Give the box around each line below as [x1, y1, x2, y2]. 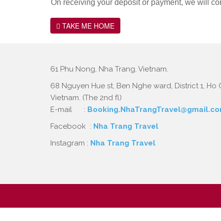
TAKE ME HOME [60, 21, 114, 31]
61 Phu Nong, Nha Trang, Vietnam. [50, 65, 168, 74]
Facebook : [50, 122, 93, 131]
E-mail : [50, 105, 87, 114]
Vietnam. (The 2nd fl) [50, 93, 122, 102]
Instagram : [50, 139, 90, 147]
